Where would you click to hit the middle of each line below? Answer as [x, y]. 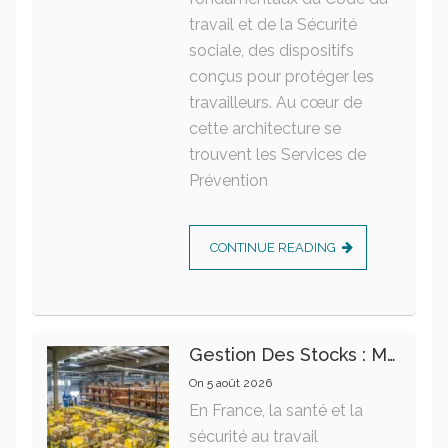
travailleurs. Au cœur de [275, 102]
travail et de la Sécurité [272, 24]
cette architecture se [264, 128]
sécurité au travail [253, 436]
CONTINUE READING [272, 247]
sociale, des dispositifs [271, 50]
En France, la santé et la [275, 410]
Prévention [228, 180]
